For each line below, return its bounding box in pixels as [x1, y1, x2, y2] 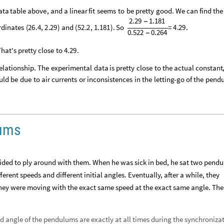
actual [174, 62, 194, 72]
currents [51, 74, 77, 84]
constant [195, 62, 223, 72]
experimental [50, 62, 92, 72]
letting [153, 74, 174, 84]
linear [69, 5, 87, 15]
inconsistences [87, 74, 133, 84]
